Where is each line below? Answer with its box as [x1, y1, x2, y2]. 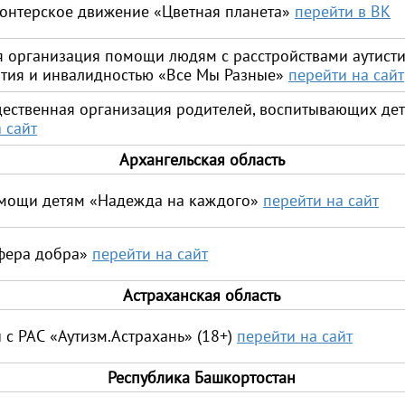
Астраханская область [123, 285, 280, 306]
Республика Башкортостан [108, 367, 296, 388]
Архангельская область [118, 149, 285, 170]
